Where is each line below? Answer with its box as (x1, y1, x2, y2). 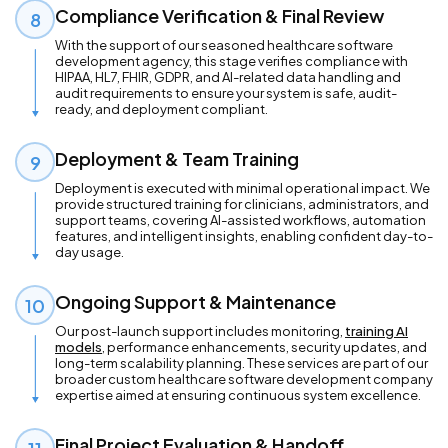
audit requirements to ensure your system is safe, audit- (55, 85, 397, 102)
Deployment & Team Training (55, 147, 299, 171)
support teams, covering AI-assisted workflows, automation (55, 212, 426, 229)
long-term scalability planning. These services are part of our (55, 355, 428, 372)
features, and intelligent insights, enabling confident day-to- (55, 228, 433, 245)
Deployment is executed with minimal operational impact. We (55, 180, 430, 197)
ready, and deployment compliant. (55, 101, 268, 118)
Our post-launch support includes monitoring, (55, 323, 345, 340)
